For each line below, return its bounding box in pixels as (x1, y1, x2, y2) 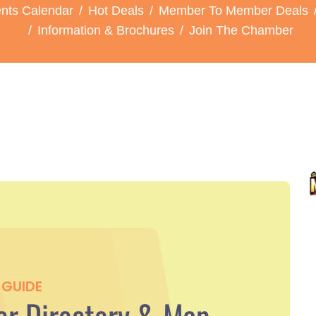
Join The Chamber (189, 23, 293, 37)
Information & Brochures (37, 23, 174, 37)
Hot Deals (87, 3, 144, 18)
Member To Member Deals (158, 3, 308, 18)
